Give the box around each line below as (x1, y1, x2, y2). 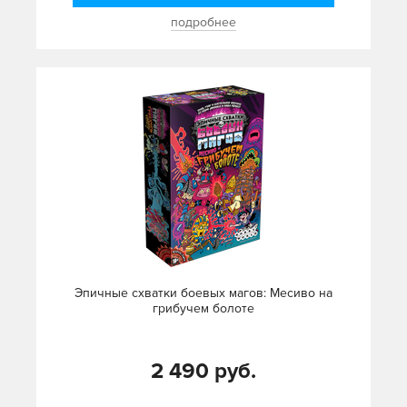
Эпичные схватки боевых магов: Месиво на (74, 285, 333, 302)
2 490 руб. (151, 358, 256, 385)
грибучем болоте (153, 301, 254, 317)
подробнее (171, 15, 236, 31)
